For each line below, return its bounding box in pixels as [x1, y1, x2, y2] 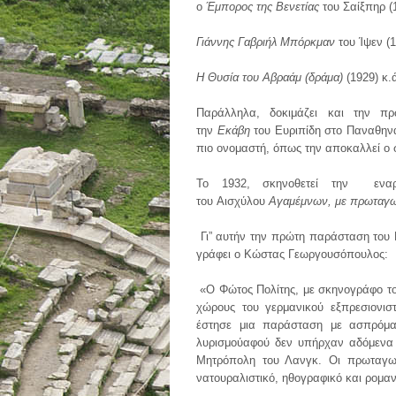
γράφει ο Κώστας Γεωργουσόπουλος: [196, 247, 388, 261]
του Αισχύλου [196, 194, 269, 208]
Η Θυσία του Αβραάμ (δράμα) [196, 71, 343, 84]
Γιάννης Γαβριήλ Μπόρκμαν [196, 35, 335, 49]
